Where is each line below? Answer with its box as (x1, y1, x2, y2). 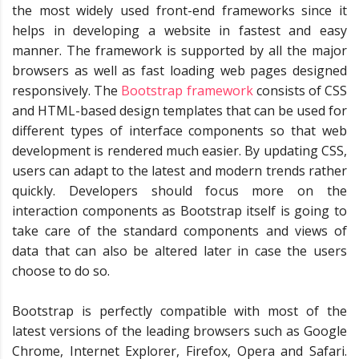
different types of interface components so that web (12, 121, 347, 139)
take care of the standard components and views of (12, 221, 347, 240)
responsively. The (12, 81, 122, 99)
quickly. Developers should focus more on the (12, 181, 347, 200)
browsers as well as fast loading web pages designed (12, 61, 347, 79)
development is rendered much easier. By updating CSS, (12, 141, 347, 159)
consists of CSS (252, 81, 348, 99)
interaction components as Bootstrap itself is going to (12, 201, 347, 220)
